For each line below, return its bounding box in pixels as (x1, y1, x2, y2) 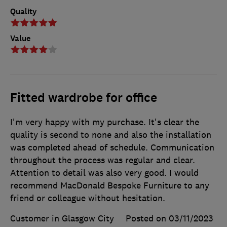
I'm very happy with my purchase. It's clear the (10, 116, 199, 128)
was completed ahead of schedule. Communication (10, 141, 214, 153)
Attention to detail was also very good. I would (10, 167, 199, 178)
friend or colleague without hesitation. (10, 192, 165, 204)
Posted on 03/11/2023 (126, 212, 213, 224)
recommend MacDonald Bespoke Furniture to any (10, 179, 209, 191)
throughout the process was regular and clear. (10, 154, 195, 166)
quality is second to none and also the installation (10, 129, 211, 140)
